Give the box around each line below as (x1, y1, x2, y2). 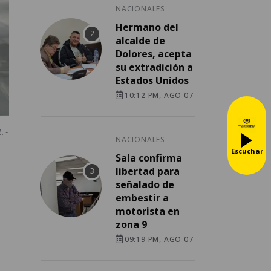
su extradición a (116, 60, 193, 74)
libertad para (116, 164, 180, 178)
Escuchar (230, 146, 263, 155)
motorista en (116, 204, 180, 218)
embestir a (116, 191, 169, 204)
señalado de (116, 177, 174, 191)
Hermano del (116, 20, 178, 34)
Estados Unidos (116, 73, 189, 87)
